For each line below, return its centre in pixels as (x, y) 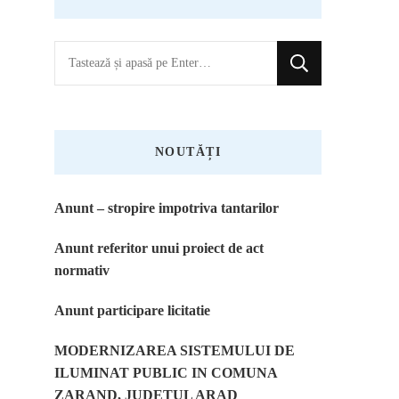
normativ (82, 271)
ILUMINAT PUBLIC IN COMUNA (166, 373)
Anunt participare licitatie (132, 311)
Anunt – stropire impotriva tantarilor (167, 208)
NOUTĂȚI (188, 152)
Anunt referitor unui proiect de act (159, 248)
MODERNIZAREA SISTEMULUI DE (175, 351)
